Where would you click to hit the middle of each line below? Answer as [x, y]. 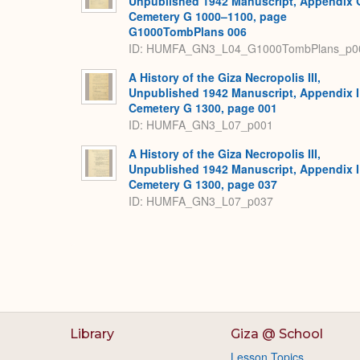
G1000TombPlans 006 [188, 32]
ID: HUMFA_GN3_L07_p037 [201, 200]
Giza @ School [276, 334]
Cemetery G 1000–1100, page [208, 16]
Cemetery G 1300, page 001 [203, 108]
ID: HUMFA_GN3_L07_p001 [201, 124]
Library [92, 334]
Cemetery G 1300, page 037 [203, 184]
